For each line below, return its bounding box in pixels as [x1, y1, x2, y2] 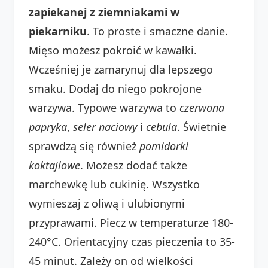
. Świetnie [177, 119, 226, 134]
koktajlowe [29, 157, 80, 172]
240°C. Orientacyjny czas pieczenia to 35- [29, 234, 235, 249]
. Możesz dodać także [80, 157, 187, 172]
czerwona [179, 100, 224, 115]
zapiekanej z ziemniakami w [29, 4, 179, 19]
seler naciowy [73, 119, 137, 134]
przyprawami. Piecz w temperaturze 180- [29, 215, 233, 230]
